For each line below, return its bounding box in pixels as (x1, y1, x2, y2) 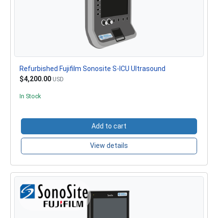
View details (90, 142, 128, 150)
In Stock (19, 92, 41, 100)
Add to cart (91, 122, 127, 130)
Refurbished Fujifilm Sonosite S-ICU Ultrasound (19, 64, 165, 73)
